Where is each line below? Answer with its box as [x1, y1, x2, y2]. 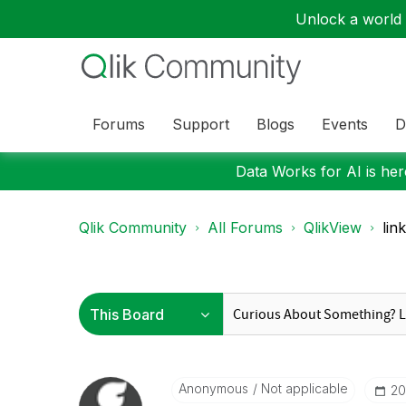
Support [172, 114, 229, 133]
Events [322, 114, 368, 133]
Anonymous [178, 381, 248, 396]
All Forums [208, 218, 283, 237]
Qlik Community [79, 218, 187, 237]
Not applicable [256, 381, 348, 396]
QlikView [304, 218, 362, 237]
